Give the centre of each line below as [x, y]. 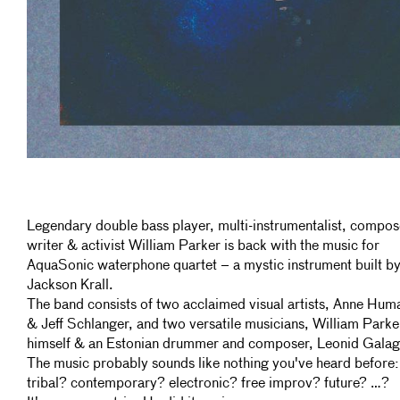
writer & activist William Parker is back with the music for [203, 246]
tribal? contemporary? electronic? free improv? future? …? [208, 384]
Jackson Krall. [70, 286]
